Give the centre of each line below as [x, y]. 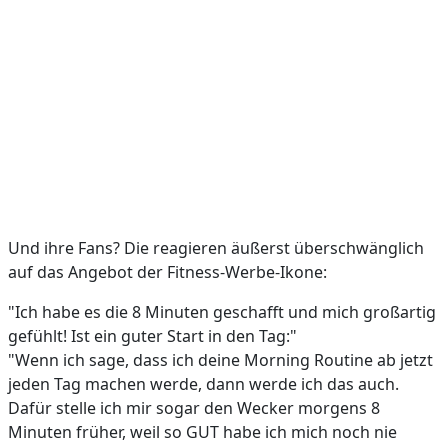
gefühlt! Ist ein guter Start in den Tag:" [152, 335]
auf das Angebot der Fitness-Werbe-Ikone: [167, 271]
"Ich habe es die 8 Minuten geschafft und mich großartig [222, 311]
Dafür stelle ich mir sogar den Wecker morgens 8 [194, 407]
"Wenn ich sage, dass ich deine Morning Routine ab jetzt [220, 359]
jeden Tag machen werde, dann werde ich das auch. [203, 383]
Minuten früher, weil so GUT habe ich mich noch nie [202, 431]
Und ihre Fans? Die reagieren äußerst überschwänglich [216, 247]
